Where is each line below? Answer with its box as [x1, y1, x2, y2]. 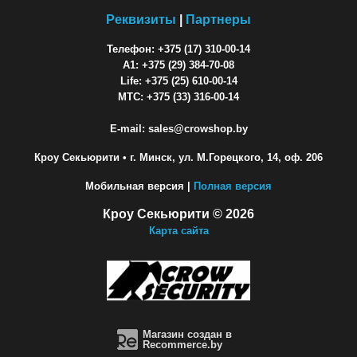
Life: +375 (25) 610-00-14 [120, 75, 237, 88]
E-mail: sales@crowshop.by [109, 123, 248, 135]
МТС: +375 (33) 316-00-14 [118, 91, 239, 104]
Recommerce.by [143, 338, 222, 351]
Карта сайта [148, 225, 209, 237]
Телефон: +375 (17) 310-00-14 [107, 43, 250, 56]
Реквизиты [106, 13, 176, 27]
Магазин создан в [143, 328, 232, 340]
